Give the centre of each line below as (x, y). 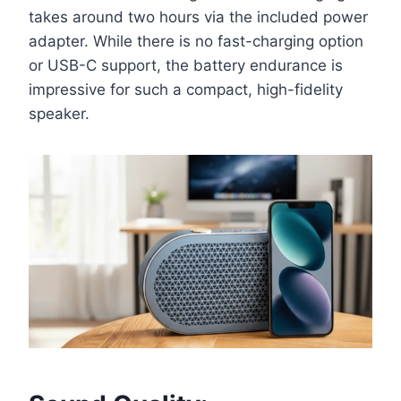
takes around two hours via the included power (198, 17)
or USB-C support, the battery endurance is (186, 66)
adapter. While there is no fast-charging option (196, 42)
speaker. (59, 114)
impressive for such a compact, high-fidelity (186, 90)
